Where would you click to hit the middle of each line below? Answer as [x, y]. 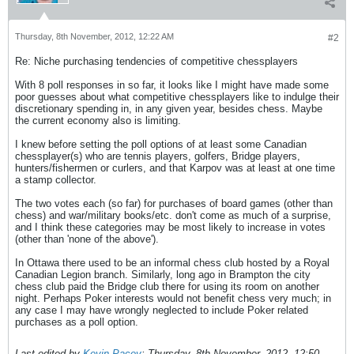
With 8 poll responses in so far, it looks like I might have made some [172, 85]
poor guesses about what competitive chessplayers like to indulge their [177, 97]
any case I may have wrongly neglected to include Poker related [162, 310]
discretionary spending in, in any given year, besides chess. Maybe [169, 109]
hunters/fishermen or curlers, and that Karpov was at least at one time [175, 168]
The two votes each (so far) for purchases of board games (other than [174, 203]
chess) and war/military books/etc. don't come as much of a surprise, [173, 215]
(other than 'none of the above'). [87, 239]
